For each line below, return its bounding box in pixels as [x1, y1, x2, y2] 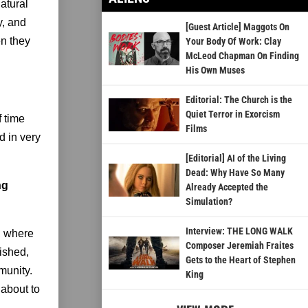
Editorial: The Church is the [185, 94, 292, 106]
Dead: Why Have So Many [185, 167, 285, 179]
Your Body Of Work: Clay [185, 36, 281, 47]
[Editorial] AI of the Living [185, 153, 286, 164]
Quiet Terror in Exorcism [185, 109, 280, 120]
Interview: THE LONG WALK [185, 225, 293, 237]
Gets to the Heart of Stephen [185, 254, 296, 266]
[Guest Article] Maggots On [185, 21, 289, 33]
